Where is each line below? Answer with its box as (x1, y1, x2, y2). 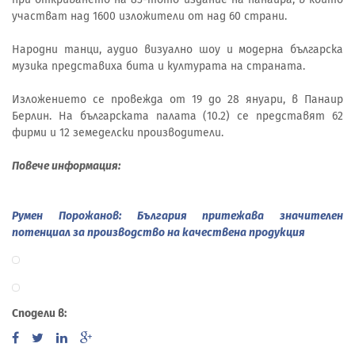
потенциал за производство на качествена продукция (12, 225, 305, 239)
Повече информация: (12, 158, 120, 173)
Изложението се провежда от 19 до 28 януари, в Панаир (12, 92, 343, 106)
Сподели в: (12, 307, 67, 321)
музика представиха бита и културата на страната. (12, 59, 305, 73)
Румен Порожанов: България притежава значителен (12, 208, 343, 223)
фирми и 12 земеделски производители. (12, 125, 223, 139)
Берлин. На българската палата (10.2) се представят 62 (12, 109, 343, 123)
